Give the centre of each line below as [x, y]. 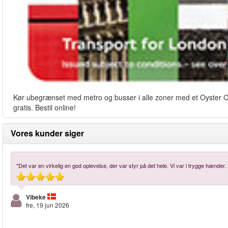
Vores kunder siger [47, 133]
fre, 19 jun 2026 [48, 205]
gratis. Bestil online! [45, 108]
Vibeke [36, 197]
